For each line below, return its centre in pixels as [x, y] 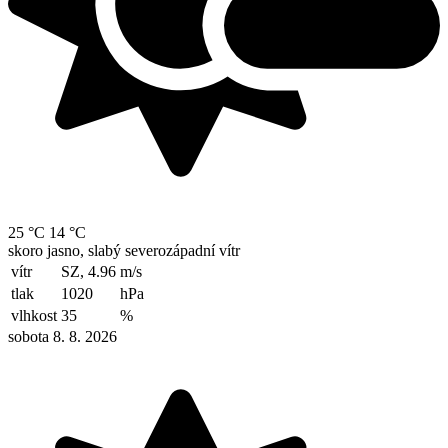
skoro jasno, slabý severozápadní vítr [124, 251]
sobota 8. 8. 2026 [62, 337]
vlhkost [34, 316]
